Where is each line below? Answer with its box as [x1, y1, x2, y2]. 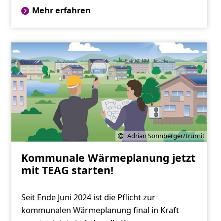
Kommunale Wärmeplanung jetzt [21, 150, 195, 165]
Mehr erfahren [32, 5, 91, 16]
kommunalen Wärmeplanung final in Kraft [21, 204, 179, 216]
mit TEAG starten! [21, 162, 113, 177]
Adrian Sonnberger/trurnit [127, 131, 205, 140]
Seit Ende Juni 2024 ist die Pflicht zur [21, 191, 155, 203]
